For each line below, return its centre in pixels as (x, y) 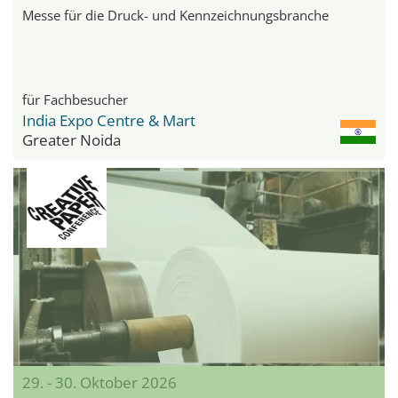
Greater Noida (72, 140)
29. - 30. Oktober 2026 (99, 383)
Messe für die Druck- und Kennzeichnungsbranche (175, 16)
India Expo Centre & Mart (109, 121)
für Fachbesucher (75, 100)
